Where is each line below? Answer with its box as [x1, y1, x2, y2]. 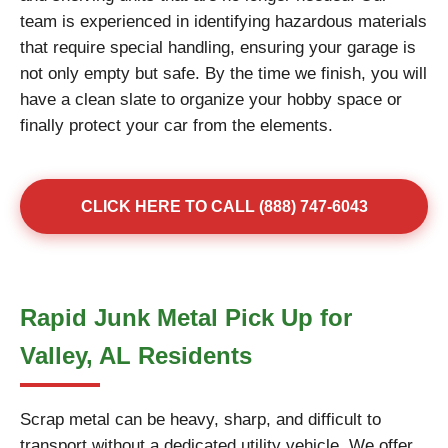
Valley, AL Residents [20, 342, 252, 369]
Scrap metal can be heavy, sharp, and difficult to [20, 410, 381, 429]
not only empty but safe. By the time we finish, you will [20, 64, 427, 83]
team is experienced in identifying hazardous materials [20, 12, 427, 31]
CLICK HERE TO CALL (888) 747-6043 [80, 198, 368, 215]
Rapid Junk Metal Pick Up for [20, 304, 352, 331]
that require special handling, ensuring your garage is [20, 38, 416, 57]
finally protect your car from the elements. [20, 116, 333, 135]
